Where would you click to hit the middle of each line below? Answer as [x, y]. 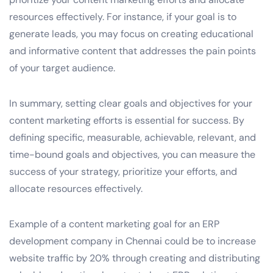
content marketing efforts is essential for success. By [127, 120]
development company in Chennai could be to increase [133, 241]
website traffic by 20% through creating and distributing [135, 258]
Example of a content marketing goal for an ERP [114, 224]
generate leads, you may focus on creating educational [131, 34]
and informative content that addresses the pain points [133, 51]
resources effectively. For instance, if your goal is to [123, 16]
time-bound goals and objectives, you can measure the [132, 154]
